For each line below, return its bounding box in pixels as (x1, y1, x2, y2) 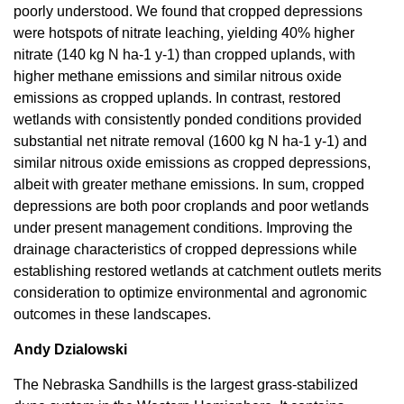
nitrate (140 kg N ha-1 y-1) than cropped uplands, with (14, 46, 355, 62)
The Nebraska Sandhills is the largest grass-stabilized (14, 376, 358, 392)
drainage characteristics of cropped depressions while (14, 241, 357, 257)
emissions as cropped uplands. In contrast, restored (14, 89, 341, 106)
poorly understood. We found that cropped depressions (14, 3, 363, 19)
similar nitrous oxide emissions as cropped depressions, (14, 154, 371, 170)
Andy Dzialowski (14, 341, 127, 357)
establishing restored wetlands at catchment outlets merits (14, 262, 381, 279)
